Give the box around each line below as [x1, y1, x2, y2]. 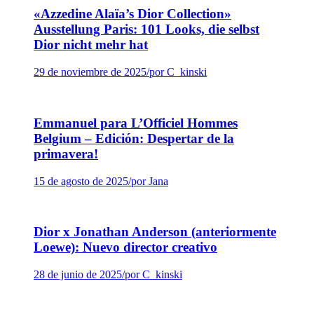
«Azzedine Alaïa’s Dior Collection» [34, 6, 231, 22]
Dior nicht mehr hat [34, 37, 148, 53]
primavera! [34, 146, 98, 161]
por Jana [131, 175, 168, 187]
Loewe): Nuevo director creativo [34, 240, 217, 255]
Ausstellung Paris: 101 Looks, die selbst [34, 22, 259, 37]
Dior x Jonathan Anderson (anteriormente [34, 224, 276, 240]
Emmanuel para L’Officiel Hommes [34, 115, 238, 130]
